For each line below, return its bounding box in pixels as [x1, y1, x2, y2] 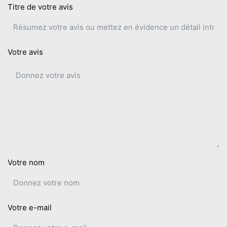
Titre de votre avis [8, 2, 73, 12]
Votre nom [8, 158, 45, 167]
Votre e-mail [8, 202, 52, 212]
